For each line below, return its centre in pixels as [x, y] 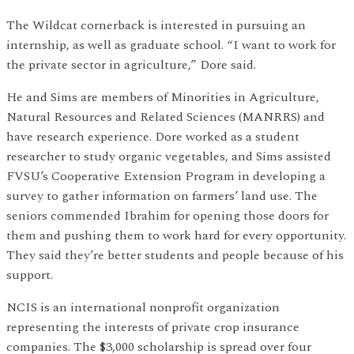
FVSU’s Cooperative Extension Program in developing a [166, 176]
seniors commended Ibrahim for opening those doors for [168, 215]
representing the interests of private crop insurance [153, 327]
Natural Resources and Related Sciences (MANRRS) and [166, 117]
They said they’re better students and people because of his [175, 255]
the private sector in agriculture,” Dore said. [131, 64]
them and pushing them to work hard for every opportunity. [176, 235]
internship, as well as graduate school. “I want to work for [171, 45]
